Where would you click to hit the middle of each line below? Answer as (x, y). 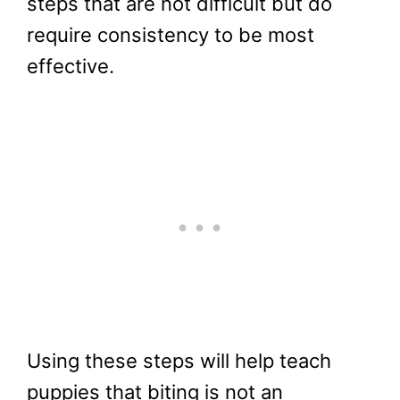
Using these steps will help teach (179, 360)
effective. (71, 66)
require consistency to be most (171, 34)
